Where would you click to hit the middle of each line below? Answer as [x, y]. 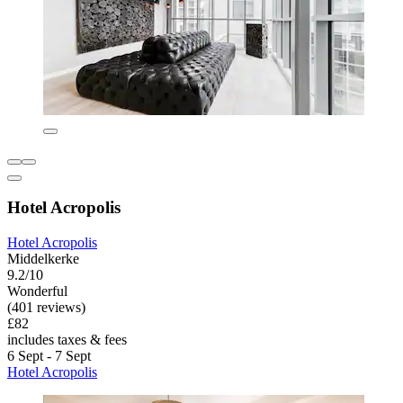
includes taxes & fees [67, 340]
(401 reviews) [46, 308]
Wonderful [37, 291]
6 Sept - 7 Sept [49, 356]
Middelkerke [43, 259]
